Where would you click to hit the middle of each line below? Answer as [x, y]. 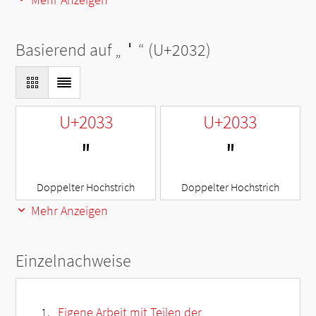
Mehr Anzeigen [68, 210]
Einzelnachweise [74, 260]
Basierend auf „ [69, 50]
